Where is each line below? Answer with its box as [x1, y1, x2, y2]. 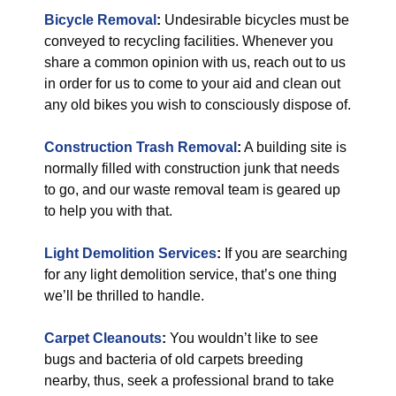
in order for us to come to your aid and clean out [44, 76, 340, 91]
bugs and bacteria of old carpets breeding [44, 352, 303, 367]
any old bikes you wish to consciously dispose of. [44, 97, 351, 112]
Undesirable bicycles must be [161, 12, 349, 27]
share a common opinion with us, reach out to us [44, 55, 346, 70]
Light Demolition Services [44, 246, 217, 261]
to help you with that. [44, 203, 172, 218]
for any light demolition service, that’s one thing [44, 267, 337, 282]
